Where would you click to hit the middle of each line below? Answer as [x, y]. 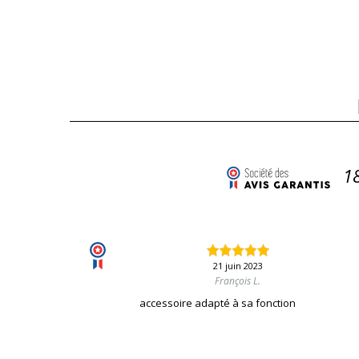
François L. [238, 281]
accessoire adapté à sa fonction [218, 303]
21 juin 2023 [238, 266]
